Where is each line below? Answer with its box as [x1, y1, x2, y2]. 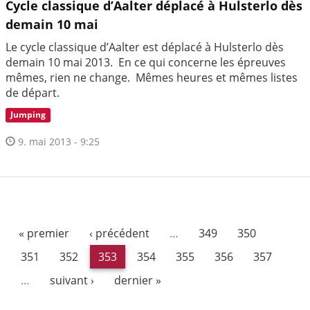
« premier [19, 225, 69, 241]
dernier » [113, 272, 161, 288]
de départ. [6, 85, 60, 101]
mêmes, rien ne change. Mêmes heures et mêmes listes [6, 70, 298, 86]
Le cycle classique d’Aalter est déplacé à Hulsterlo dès [6, 39, 284, 55]
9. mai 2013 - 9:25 [15, 134, 100, 148]
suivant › [49, 272, 94, 288]
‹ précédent [89, 225, 149, 241]
